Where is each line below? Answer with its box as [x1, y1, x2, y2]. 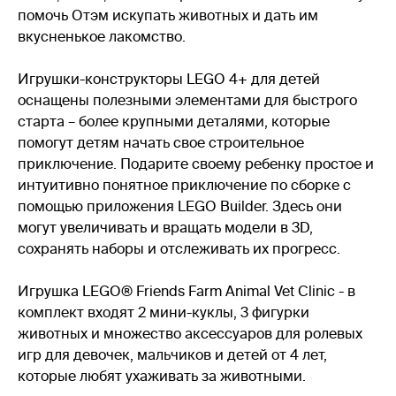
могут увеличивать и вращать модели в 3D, [18, 219, 313, 235]
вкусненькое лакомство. [18, 28, 186, 44]
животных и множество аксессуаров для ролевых [18, 325, 362, 341]
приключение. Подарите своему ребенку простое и [18, 156, 374, 171]
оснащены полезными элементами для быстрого [18, 92, 357, 108]
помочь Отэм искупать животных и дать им [18, 7, 318, 23]
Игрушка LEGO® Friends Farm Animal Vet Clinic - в [18, 283, 355, 299]
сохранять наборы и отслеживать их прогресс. [18, 240, 340, 256]
